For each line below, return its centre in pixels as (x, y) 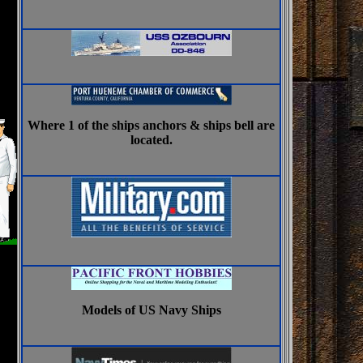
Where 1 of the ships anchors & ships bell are (151, 125)
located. (151, 140)
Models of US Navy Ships (151, 310)
